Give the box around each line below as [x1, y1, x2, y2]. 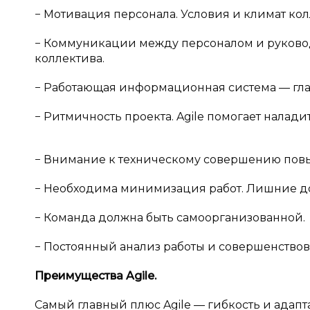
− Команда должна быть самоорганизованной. [35, 211, 305, 224]
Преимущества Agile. [35, 269, 156, 282]
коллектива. [35, 52, 104, 65]
